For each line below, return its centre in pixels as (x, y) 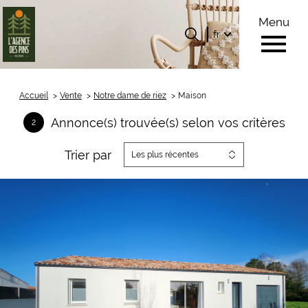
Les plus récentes (165, 155)
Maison (192, 96)
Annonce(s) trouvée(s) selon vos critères (168, 122)
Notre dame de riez (130, 96)
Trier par (88, 155)
